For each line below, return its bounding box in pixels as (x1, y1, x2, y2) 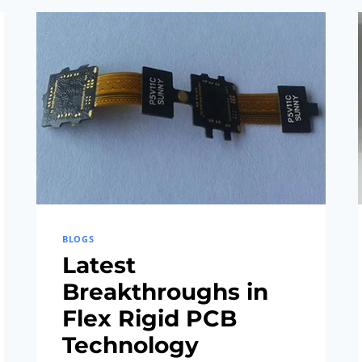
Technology (62, 331, 200, 360)
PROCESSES (128, 24, 189, 40)
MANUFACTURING (128, 4, 229, 19)
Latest (62, 251, 137, 280)
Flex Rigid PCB (62, 305, 238, 333)
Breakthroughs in (62, 278, 269, 306)
